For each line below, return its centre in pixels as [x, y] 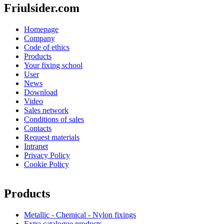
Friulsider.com [42, 8]
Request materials [52, 137]
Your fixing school [53, 65]
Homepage [41, 29]
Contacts [38, 128]
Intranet [36, 146]
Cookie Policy [46, 164]
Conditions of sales [54, 119]
